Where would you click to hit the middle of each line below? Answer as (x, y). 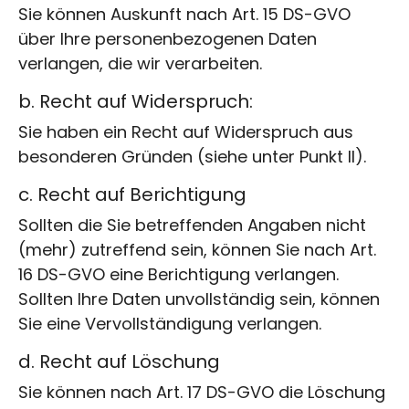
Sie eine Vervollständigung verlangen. (170, 323)
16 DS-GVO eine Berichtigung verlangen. (178, 274)
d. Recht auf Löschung (119, 361)
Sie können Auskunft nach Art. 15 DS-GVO (184, 14)
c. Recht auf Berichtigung (132, 194)
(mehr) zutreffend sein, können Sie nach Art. (197, 249)
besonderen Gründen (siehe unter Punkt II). (192, 156)
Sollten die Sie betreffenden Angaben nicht (192, 225)
